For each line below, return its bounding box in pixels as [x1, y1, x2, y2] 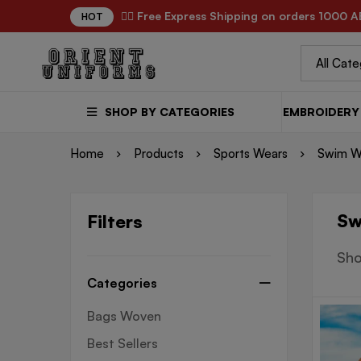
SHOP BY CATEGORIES [105, 104, 234, 118]
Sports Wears [214, 145, 288, 161]
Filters [87, 210, 143, 232]
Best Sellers [87, 334, 158, 351]
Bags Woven [87, 307, 161, 324]
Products [134, 145, 184, 161]
